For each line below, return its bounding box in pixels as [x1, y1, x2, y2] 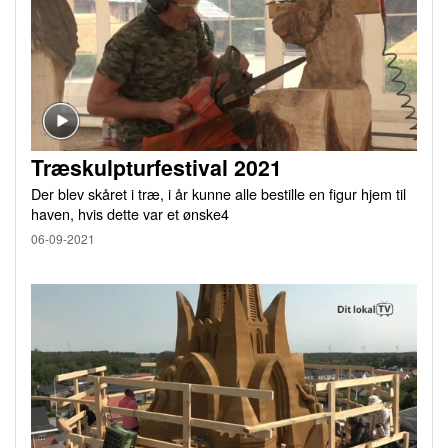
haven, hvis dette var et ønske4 [31, 203, 229, 225]
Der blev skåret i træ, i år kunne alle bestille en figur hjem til [31, 183, 406, 205]
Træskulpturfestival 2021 [31, 152, 282, 184]
